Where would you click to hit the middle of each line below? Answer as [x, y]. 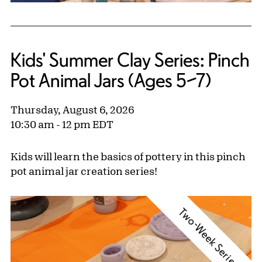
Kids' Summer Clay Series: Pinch [130, 59]
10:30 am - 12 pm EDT [62, 124]
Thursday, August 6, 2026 [73, 109]
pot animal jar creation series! [84, 170]
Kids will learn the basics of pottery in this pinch [128, 156]
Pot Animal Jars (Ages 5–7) [111, 80]
